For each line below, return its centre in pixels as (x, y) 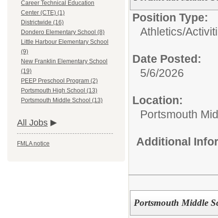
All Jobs (32, 123)
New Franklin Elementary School (64, 62)
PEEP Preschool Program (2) (59, 81)
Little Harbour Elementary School (65, 42)
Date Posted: (167, 59)
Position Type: (170, 18)
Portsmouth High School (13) (59, 91)
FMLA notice (33, 144)
